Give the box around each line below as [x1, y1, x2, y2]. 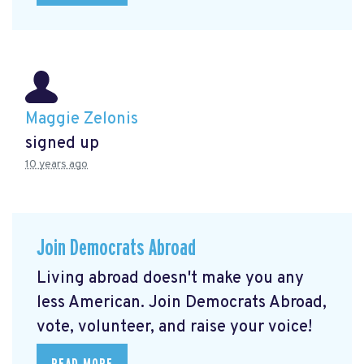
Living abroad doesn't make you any [37, 267, 304, 289]
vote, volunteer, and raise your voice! [37, 316, 312, 338]
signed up [25, 133, 99, 155]
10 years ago [25, 158, 88, 172]
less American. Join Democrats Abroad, [37, 292, 327, 314]
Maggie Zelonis [25, 109, 138, 131]
